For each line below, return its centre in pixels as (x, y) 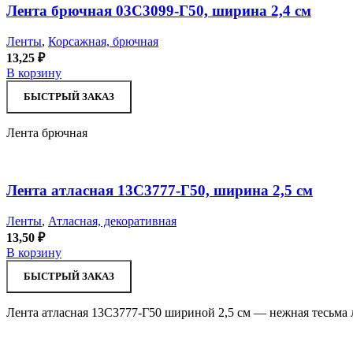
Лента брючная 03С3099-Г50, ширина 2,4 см (159, 11)
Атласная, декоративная (112, 221)
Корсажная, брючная (103, 42)
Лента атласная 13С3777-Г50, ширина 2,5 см (160, 190)
